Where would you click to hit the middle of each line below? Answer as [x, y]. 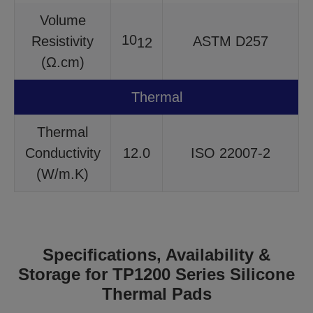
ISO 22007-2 [231, 153]
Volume [63, 20]
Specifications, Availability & [156, 255]
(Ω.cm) [63, 62]
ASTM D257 [231, 41]
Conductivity [63, 153]
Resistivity [63, 41]
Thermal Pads [156, 294]
